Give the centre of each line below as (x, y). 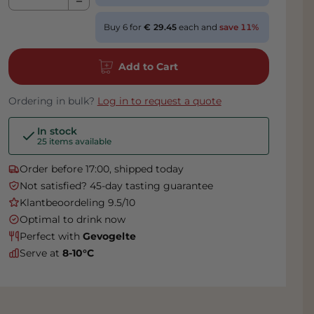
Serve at (41, 253)
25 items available (74, 142)
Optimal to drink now (72, 220)
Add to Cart (149, 67)
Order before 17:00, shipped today (101, 169)
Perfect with (51, 237)
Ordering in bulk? (53, 101)
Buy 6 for (123, 27)
